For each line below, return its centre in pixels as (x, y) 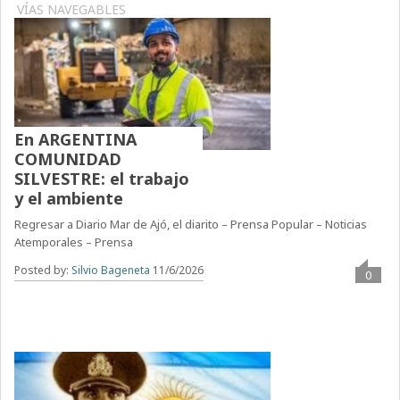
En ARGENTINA (76, 140)
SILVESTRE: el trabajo (102, 179)
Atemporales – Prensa (74, 242)
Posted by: (43, 271)
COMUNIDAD (68, 159)
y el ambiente (69, 199)
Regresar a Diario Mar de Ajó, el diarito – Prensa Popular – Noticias (191, 225)
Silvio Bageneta (111, 271)
